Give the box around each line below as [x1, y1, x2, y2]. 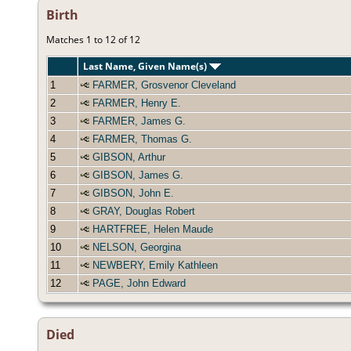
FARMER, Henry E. [92, 97, 181, 110]
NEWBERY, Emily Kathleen [92, 259, 218, 272]
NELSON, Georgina [92, 241, 181, 254]
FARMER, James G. [92, 115, 186, 128]
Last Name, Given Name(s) [83, 60, 209, 74]
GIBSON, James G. [92, 169, 183, 182]
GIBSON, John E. [92, 187, 174, 200]
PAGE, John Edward [92, 277, 186, 290]
